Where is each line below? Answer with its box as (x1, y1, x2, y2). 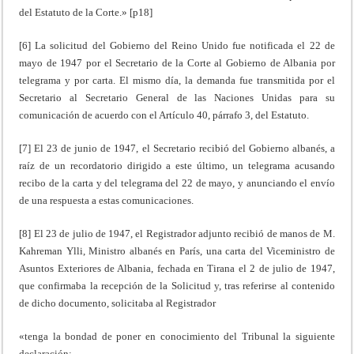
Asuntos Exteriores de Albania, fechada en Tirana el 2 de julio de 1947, (19, 262, 335, 274)
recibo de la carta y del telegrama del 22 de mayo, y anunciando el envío (19, 176, 335, 189)
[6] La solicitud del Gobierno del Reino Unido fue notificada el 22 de (19, 39, 335, 51)
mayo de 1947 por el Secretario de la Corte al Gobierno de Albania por (19, 56, 335, 69)
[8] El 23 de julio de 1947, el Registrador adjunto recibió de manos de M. (19, 227, 335, 239)
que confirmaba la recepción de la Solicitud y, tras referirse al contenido (19, 279, 335, 292)
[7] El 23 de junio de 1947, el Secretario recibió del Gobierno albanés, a (19, 141, 335, 154)
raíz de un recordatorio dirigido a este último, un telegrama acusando (19, 159, 335, 171)
